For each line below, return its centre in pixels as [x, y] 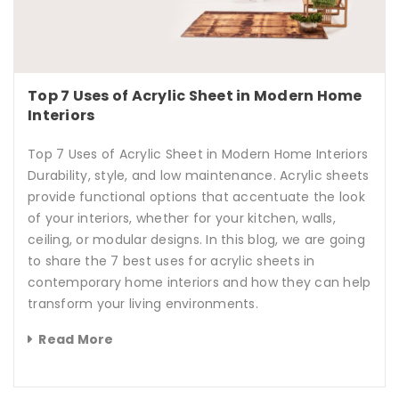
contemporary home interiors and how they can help [199, 283]
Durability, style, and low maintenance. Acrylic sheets [199, 176]
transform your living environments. [143, 304]
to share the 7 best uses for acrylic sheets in [171, 261]
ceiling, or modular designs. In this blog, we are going [196, 240]
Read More [76, 340]
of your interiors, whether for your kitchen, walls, [182, 219]
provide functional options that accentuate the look [196, 197]
